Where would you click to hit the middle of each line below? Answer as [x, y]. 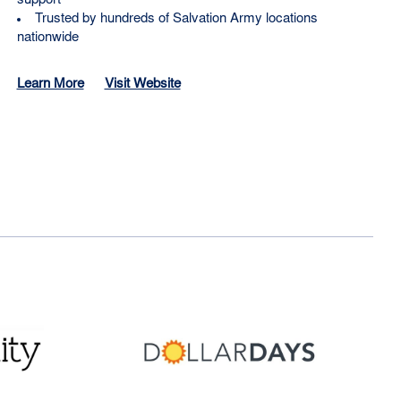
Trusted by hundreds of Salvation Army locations [176, 19]
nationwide [47, 38]
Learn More [50, 84]
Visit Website [142, 84]
